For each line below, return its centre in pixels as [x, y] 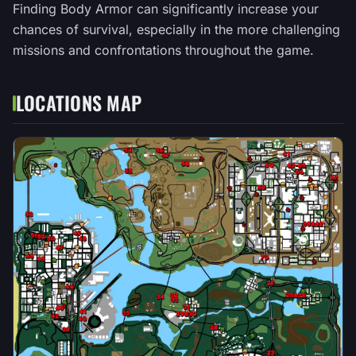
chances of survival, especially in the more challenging [176, 29]
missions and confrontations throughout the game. [163, 50]
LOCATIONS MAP [79, 103]
